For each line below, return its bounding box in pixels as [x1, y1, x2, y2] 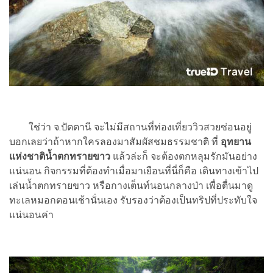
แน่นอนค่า [9, 209, 54, 221]
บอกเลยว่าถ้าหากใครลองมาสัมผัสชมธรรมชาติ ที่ [9, 136, 221, 148]
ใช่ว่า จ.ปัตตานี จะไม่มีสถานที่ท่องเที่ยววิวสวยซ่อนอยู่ [9, 121, 252, 133]
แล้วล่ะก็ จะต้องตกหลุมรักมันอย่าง [110, 151, 257, 163]
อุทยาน [221, 136, 251, 148]
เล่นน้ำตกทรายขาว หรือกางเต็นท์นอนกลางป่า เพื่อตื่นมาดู [9, 180, 253, 192]
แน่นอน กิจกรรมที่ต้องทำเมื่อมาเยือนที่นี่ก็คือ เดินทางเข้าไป [9, 165, 258, 177]
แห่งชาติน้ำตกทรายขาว [9, 151, 110, 163]
